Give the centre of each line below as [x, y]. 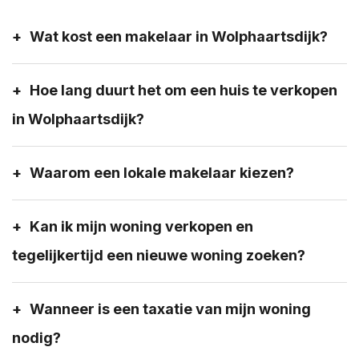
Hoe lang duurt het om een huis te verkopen [184, 90]
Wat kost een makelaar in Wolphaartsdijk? [179, 36]
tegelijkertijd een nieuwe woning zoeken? [159, 255]
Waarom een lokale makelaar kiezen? [162, 172]
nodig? [36, 337]
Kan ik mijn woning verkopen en [141, 226]
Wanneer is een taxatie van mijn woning [170, 309]
